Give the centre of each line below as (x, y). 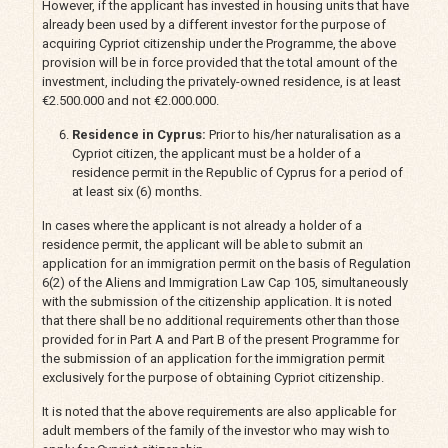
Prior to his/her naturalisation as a (303, 134)
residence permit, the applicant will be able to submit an (202, 244)
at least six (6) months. (138, 191)
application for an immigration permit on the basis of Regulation (226, 263)
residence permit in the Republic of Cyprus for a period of (237, 172)
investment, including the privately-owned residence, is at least (221, 81)
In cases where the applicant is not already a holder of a (201, 225)
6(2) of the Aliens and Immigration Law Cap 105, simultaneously (224, 282)
